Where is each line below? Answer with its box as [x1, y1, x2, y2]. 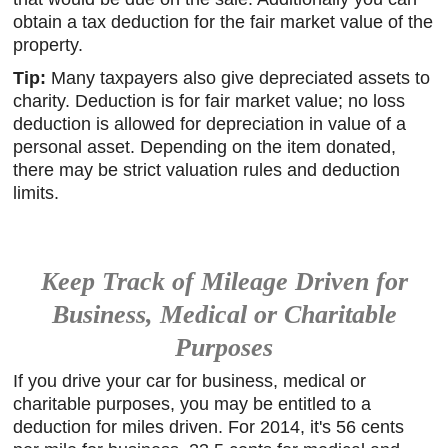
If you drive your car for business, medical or [13, 371, 367, 391]
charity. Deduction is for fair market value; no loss [13, 90, 406, 111]
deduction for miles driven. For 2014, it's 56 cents [13, 417, 405, 437]
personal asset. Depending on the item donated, [13, 136, 397, 157]
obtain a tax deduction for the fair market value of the [13, 11, 434, 32]
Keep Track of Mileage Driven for [40, 266, 408, 296]
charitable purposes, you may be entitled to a [13, 394, 372, 414]
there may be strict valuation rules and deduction [13, 159, 401, 180]
